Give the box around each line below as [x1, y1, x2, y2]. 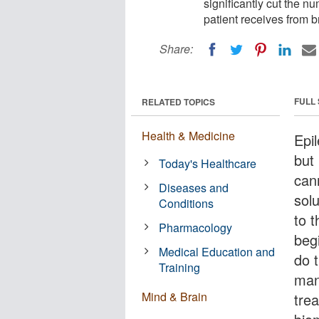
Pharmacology [159, 219, 233, 236]
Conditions [159, 194, 214, 211]
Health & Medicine [142, 127, 235, 144]
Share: [159, 41, 193, 57]
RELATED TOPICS [142, 95, 215, 108]
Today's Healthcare [159, 155, 257, 172]
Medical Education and [159, 243, 276, 260]
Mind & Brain [142, 288, 207, 305]
